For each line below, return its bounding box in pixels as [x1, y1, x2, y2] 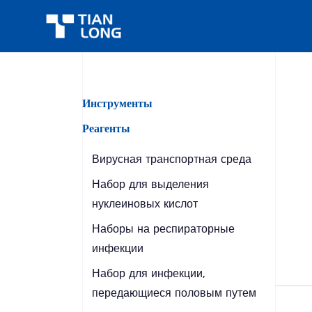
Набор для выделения [91, 179, 209, 190]
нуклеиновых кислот [91, 198, 198, 210]
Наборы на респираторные [91, 224, 235, 235]
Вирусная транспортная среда [91, 154, 251, 165]
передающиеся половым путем [91, 288, 256, 299]
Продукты [107, 29, 152, 39]
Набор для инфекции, [91, 268, 205, 279]
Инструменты [81, 98, 153, 109]
